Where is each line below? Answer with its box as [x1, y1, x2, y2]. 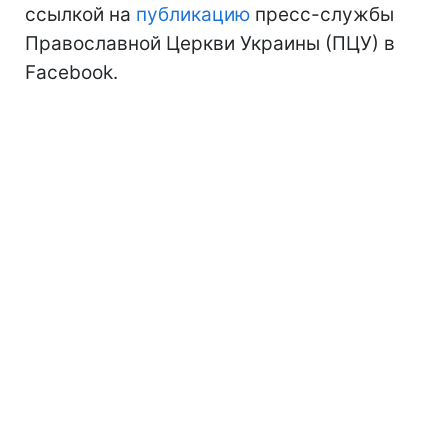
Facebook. [25, 60, 118, 84]
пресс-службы [250, 2, 394, 26]
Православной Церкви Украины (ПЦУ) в [25, 31, 395, 55]
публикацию [136, 2, 250, 26]
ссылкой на [25, 2, 136, 26]
